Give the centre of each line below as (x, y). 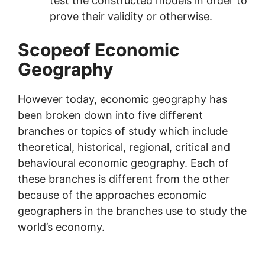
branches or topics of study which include (123, 131)
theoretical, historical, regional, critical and (124, 147)
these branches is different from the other (124, 179)
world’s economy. (61, 227)
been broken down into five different (110, 115)
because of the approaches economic (112, 195)
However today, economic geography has (122, 99)
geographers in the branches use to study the (132, 211)
